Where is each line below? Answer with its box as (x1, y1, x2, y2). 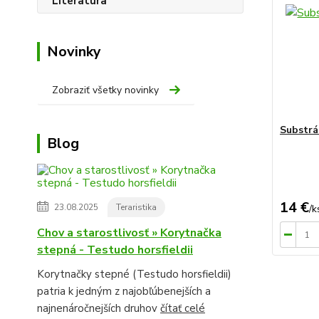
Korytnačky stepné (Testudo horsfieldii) (37, 266, 231, 281)
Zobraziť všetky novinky (52, 83, 159, 97)
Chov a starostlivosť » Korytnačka (37, 224, 221, 241)
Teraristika (116, 201, 157, 213)
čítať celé (160, 300, 205, 315)
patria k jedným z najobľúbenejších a (37, 283, 211, 298)
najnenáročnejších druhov (37, 300, 160, 315)
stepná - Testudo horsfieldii (37, 241, 193, 258)
